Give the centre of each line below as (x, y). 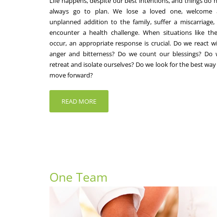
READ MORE (79, 101)
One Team (78, 177)
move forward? (71, 75)
